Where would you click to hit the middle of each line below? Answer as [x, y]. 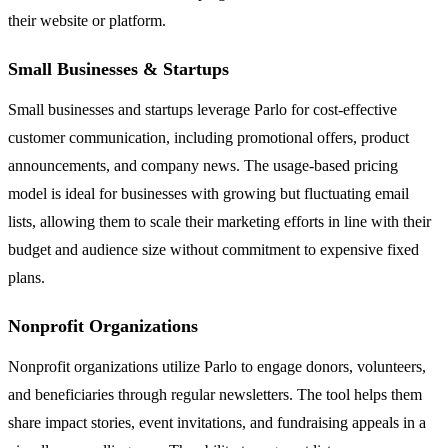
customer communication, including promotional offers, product [208, 137]
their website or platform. [87, 20]
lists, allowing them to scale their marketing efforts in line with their [219, 221]
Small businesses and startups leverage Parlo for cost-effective [202, 109]
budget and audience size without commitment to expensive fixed [213, 249]
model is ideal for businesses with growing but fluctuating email [208, 193]
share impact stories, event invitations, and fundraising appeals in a [217, 422]
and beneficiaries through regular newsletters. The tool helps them [215, 394]
